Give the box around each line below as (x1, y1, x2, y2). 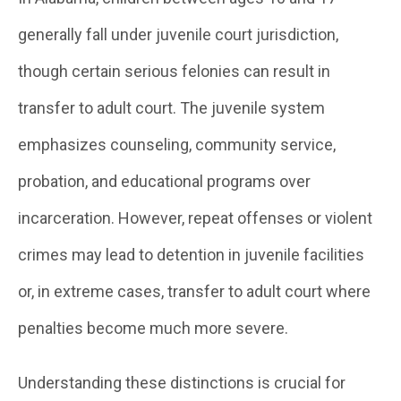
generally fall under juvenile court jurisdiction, (18, 25, 338, 44)
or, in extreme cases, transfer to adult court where (18, 282, 371, 301)
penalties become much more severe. (18, 319, 288, 337)
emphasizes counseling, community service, (18, 135, 336, 154)
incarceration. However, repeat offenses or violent (18, 209, 372, 227)
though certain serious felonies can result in (18, 62, 330, 81)
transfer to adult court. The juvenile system (18, 98, 325, 117)
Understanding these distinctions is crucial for (18, 373, 346, 392)
